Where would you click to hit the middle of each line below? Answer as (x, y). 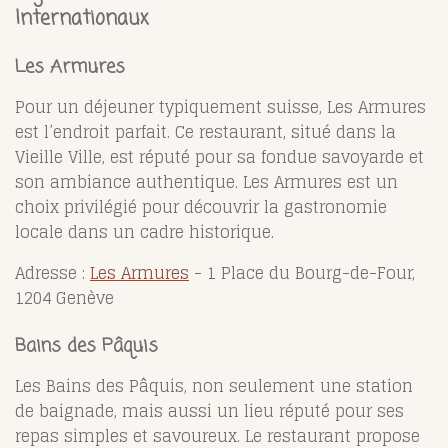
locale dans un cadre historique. (144, 231)
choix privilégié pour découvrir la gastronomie (201, 206)
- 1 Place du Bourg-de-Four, (302, 272)
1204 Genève (64, 297)
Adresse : (52, 272)
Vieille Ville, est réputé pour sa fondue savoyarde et (219, 156)
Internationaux (82, 18)
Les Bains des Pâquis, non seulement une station (214, 385)
